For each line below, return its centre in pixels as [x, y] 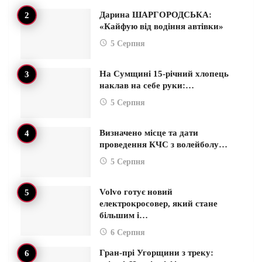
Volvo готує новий [136, 192]
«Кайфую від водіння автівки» [161, 27]
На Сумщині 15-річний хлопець [164, 73]
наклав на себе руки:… [147, 85]
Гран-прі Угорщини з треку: [156, 252]
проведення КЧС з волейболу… [163, 144]
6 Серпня [128, 232]
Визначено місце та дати [149, 132]
